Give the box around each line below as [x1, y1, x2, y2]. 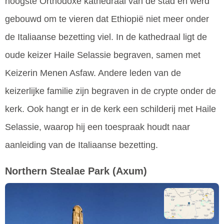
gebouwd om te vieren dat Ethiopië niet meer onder [5, 13, 209, 24]
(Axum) [112, 165, 147, 176]
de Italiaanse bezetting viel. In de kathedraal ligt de [5, 31, 207, 42]
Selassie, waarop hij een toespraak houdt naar [5, 121, 190, 132]
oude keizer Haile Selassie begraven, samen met [5, 49, 200, 60]
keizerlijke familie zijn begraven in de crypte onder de [5, 85, 216, 96]
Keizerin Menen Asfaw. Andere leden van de [5, 67, 181, 78]
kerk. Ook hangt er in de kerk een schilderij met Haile [5, 103, 216, 114]
